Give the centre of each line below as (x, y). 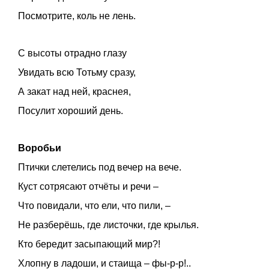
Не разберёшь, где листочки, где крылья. (108, 225)
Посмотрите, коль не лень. (77, 16)
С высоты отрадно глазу (72, 53)
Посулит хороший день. (71, 110)
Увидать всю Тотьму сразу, (77, 72)
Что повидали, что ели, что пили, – (94, 205)
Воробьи (40, 148)
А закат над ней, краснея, (74, 91)
